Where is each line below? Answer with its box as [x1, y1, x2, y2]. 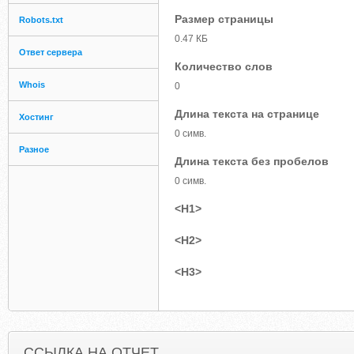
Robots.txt [19, 15, 63, 24]
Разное [19, 145, 49, 154]
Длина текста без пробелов [175, 155, 329, 168]
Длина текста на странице [175, 107, 319, 120]
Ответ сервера [19, 47, 82, 57]
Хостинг [19, 112, 54, 122]
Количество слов [175, 60, 273, 73]
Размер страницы [175, 13, 273, 25]
